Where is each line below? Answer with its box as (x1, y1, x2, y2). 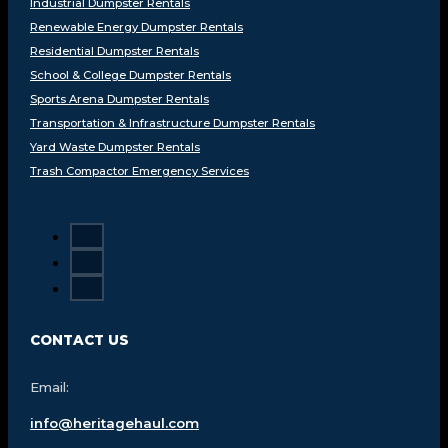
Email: (29, 379, 69, 396)
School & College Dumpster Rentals (29, 67, 231, 82)
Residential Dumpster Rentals (29, 43, 199, 58)
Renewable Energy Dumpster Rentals (29, 19, 243, 34)
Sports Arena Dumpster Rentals (29, 91, 209, 106)
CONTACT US (29, 332, 129, 349)
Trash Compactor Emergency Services (29, 163, 249, 178)
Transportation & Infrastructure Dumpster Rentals (29, 115, 315, 130)
